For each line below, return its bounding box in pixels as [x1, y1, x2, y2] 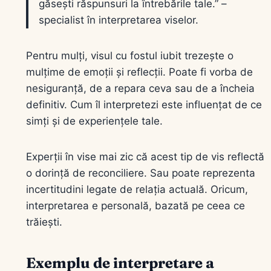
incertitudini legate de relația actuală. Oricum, [26, 183, 248, 195]
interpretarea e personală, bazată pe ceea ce [26, 199, 245, 212]
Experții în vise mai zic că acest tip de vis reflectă [26, 150, 264, 163]
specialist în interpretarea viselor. [39, 13, 198, 26]
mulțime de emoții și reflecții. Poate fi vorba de [26, 65, 253, 78]
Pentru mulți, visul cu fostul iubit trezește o [26, 49, 233, 62]
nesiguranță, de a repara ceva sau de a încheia [26, 82, 255, 94]
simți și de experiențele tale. [26, 114, 163, 127]
